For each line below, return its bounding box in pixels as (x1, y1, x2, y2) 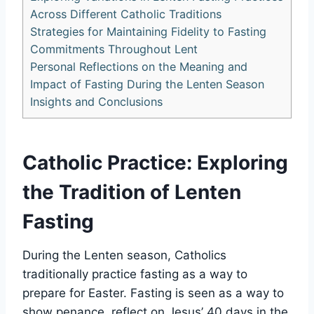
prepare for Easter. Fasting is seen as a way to (22, 285, 284, 300)
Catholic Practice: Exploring (22, 150, 288, 175)
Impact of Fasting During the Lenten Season (30, 76, 264, 91)
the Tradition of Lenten (22, 179, 241, 204)
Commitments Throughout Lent (30, 41, 198, 56)
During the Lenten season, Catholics (22, 247, 226, 262)
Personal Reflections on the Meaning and (30, 59, 247, 74)
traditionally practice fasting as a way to (22, 266, 247, 281)
